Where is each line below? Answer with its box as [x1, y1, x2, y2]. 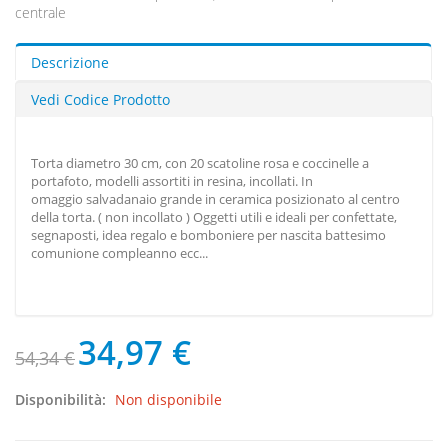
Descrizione [31, 53, 109, 73]
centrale [15, 3, 66, 23]
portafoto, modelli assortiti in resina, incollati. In [31, 172, 313, 191]
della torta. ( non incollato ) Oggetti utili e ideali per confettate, [31, 208, 397, 227]
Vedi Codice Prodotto [31, 90, 170, 110]
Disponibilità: [15, 390, 110, 410]
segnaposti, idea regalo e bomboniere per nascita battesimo [31, 226, 386, 245]
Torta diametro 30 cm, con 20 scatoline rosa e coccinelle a [31, 154, 369, 173]
